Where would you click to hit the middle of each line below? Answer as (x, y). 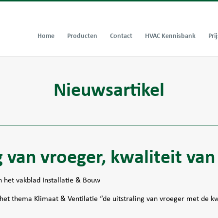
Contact (121, 36)
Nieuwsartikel (109, 89)
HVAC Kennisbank (170, 36)
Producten (82, 36)
